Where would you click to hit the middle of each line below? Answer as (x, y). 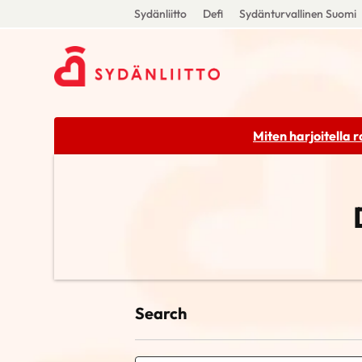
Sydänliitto (160, 14)
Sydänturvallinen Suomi (297, 14)
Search (161, 313)
